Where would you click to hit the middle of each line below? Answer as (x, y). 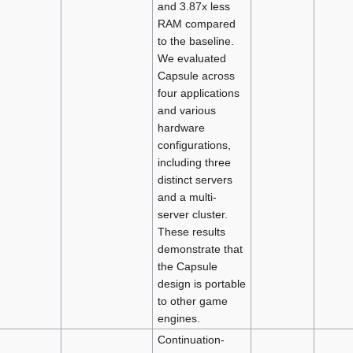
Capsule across (196, 75)
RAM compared (196, 23)
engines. (178, 318)
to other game (192, 301)
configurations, (194, 145)
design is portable (201, 283)
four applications (198, 93)
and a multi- (187, 197)
